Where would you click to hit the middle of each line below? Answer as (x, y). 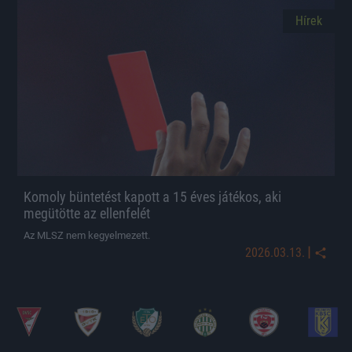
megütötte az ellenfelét (87, 213)
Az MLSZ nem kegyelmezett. (87, 235)
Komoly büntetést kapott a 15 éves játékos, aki (152, 196)
